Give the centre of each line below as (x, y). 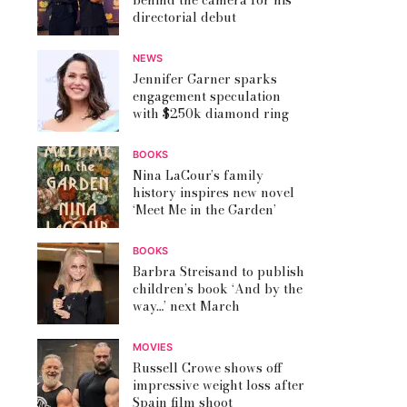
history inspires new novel (213, 193)
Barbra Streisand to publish (218, 272)
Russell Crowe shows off (208, 368)
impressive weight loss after (218, 386)
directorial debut (184, 18)
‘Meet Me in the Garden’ (204, 210)
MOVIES (153, 347)
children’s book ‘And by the (218, 289)
